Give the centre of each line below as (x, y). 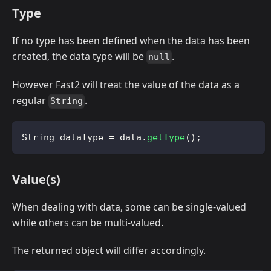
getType (166, 138)
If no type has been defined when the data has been (131, 40)
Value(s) (36, 180)
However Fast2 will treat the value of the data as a (126, 85)
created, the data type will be (79, 56)
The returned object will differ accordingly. (109, 251)
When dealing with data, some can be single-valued (129, 207)
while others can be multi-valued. (88, 223)
